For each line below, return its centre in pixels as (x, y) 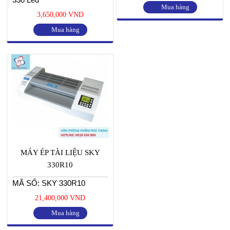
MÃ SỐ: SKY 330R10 (49, 183)
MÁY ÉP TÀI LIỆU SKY (60, 152)
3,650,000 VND (60, 15)
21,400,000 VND (60, 198)
